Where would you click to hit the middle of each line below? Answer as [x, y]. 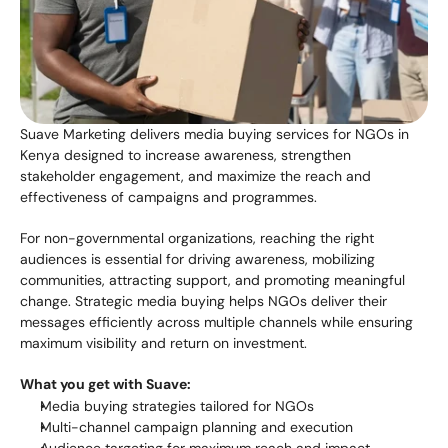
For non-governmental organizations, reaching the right [197, 238]
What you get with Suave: [105, 384]
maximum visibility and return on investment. [163, 343]
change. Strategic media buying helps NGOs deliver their [203, 301]
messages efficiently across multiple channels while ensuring [216, 322]
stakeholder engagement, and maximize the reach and [195, 176]
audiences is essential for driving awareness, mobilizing [197, 259]
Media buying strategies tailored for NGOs [177, 406]
